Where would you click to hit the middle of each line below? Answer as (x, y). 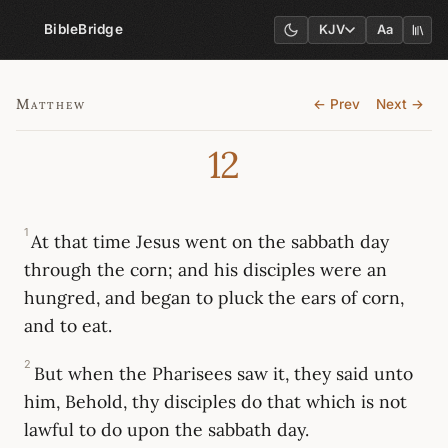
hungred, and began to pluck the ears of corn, (214, 298)
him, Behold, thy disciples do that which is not (215, 402)
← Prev (336, 104)
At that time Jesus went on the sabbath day (210, 242)
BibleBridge (83, 29)
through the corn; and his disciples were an (205, 270)
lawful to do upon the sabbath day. (166, 430)
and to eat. (68, 326)
